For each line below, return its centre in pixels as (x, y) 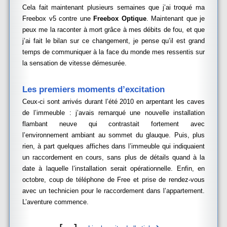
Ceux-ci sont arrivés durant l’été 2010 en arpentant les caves (113, 102)
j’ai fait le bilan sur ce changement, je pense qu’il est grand (113, 41)
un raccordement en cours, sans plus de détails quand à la (113, 157)
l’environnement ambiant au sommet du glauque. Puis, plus (113, 135)
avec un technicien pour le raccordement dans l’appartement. (113, 191)
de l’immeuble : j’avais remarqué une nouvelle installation (113, 113)
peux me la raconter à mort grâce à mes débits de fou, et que (113, 30)
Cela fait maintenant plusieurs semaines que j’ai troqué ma (113, 7)
